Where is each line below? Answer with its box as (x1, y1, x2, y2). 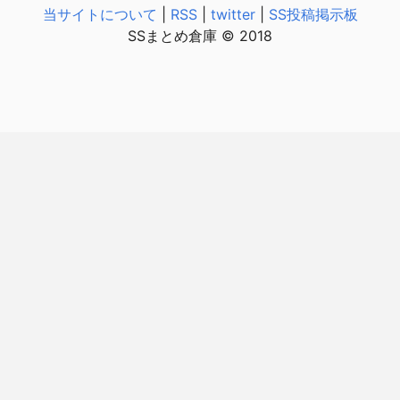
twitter (210, 4, 255, 23)
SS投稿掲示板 (268, 4, 358, 23)
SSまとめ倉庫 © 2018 (128, 26, 272, 45)
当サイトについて (42, 4, 157, 23)
